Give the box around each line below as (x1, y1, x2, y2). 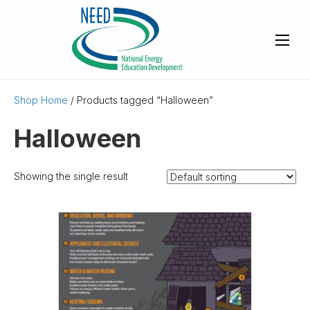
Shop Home (14, 93, 68, 106)
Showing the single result (14, 170, 128, 182)
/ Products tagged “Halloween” (68, 93, 213, 106)
